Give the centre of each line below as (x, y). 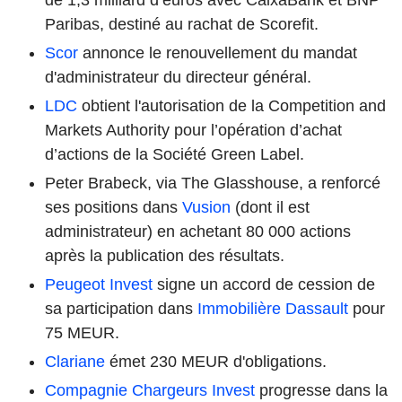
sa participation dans (121, 308)
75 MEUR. (82, 332)
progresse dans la (321, 390)
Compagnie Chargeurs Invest (150, 390)
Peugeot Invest (99, 284)
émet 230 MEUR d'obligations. (216, 361)
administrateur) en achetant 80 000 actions (198, 231)
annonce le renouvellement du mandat (218, 52)
